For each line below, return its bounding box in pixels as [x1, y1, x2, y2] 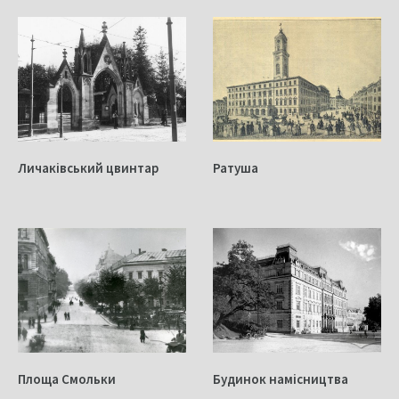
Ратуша [213, 159, 258, 176]
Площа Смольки [18, 370, 116, 387]
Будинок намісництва [213, 370, 348, 387]
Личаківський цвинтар [18, 159, 159, 176]
